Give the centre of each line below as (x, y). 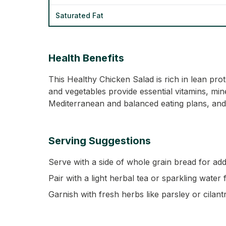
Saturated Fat (79, 15)
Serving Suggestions (100, 141)
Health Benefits (86, 58)
